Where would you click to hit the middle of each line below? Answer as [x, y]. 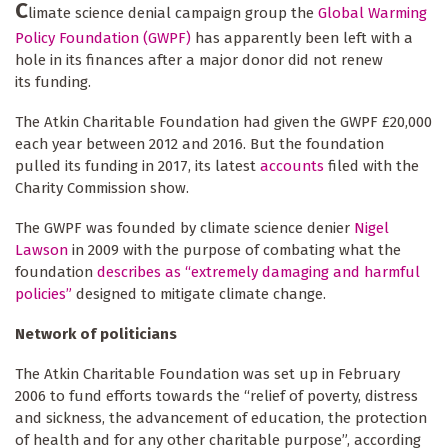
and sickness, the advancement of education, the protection [221, 418]
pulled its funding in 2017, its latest [137, 166]
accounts [292, 166]
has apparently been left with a [302, 38]
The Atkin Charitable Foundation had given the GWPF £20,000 [223, 122]
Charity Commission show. [102, 188]
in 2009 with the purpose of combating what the [234, 250]
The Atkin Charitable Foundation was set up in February [207, 374]
